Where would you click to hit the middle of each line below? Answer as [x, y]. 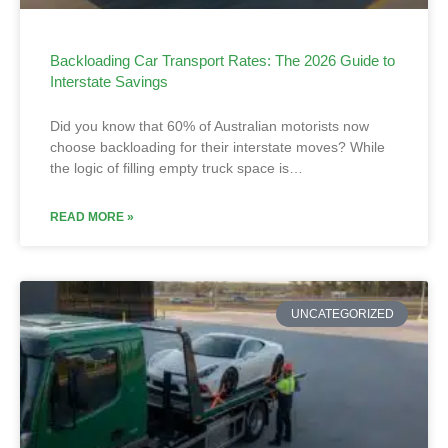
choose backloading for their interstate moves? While [217, 147]
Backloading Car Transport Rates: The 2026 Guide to [222, 60]
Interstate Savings [109, 81]
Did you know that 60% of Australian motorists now [209, 126]
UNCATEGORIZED [342, 314]
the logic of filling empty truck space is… [176, 168]
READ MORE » [92, 217]
